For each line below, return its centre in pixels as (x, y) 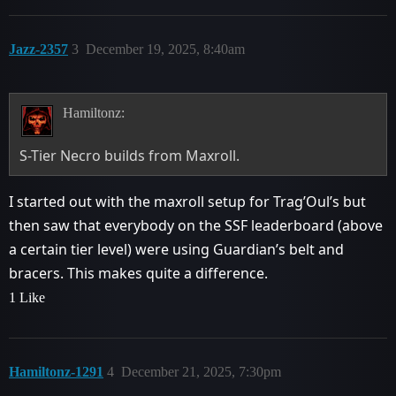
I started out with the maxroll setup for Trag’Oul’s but (187, 201)
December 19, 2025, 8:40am (165, 49)
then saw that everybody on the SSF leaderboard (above (196, 225)
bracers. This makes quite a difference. (138, 273)
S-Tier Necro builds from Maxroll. (130, 155)
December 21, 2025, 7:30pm (201, 371)
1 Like (27, 297)
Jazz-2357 (38, 49)
